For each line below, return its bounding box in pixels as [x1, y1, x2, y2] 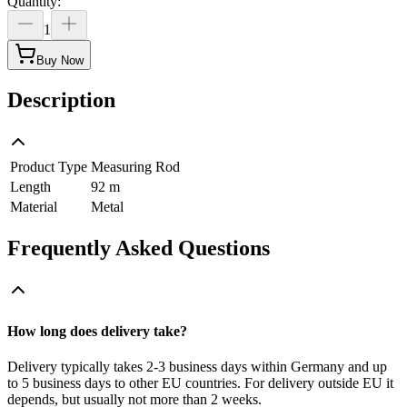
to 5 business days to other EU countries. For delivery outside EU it [7, 375, 393, 392]
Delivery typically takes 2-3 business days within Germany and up [7, 359, 387, 375]
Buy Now [36, 53, 84, 67]
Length [10, 178, 51, 194]
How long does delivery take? [7, 323, 187, 339]
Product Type [10, 158, 87, 174]
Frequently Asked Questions [7, 235, 270, 260]
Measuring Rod [91, 158, 180, 174]
